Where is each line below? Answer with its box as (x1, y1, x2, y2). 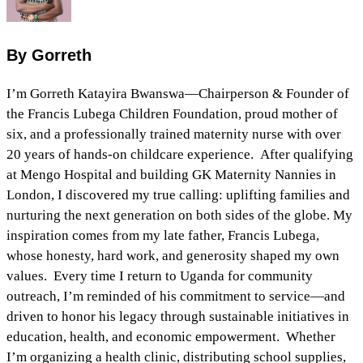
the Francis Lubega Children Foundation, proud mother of (6, 105, 338, 122)
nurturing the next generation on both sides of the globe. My (6, 207, 352, 223)
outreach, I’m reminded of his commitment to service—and (6, 288, 345, 304)
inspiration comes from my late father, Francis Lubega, (6, 227, 319, 243)
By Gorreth (6, 46, 92, 64)
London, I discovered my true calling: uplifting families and (6, 186, 350, 203)
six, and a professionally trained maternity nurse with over (6, 126, 341, 142)
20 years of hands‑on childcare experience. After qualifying (6, 146, 353, 162)
